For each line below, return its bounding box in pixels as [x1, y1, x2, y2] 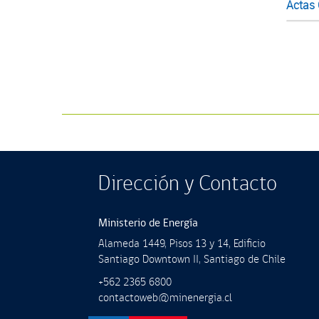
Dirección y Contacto [98, 167, 277, 199]
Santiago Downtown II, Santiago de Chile [98, 251, 286, 268]
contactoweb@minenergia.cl [98, 289, 232, 306]
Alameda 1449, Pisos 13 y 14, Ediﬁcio [98, 235, 266, 252]
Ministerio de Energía [98, 214, 198, 231]
